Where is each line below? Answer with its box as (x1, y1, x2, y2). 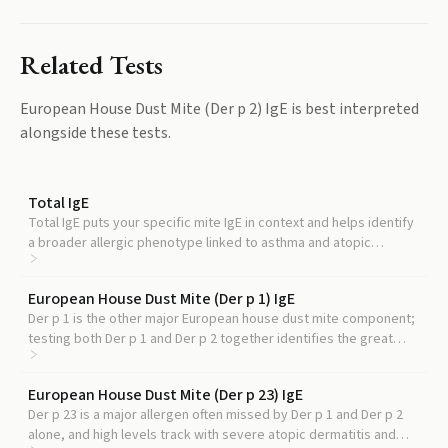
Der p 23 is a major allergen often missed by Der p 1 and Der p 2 (28, 405, 403, 425)
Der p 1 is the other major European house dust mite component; (28, 309, 415, 329)
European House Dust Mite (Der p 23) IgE (28, 384, 303, 406)
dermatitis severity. (28, 253, 146, 273)
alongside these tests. (20, 122, 171, 144)
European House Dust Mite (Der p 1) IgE (28, 288, 295, 310)
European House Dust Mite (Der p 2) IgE (20, 98, 288, 120)
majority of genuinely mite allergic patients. (28, 349, 287, 369)
